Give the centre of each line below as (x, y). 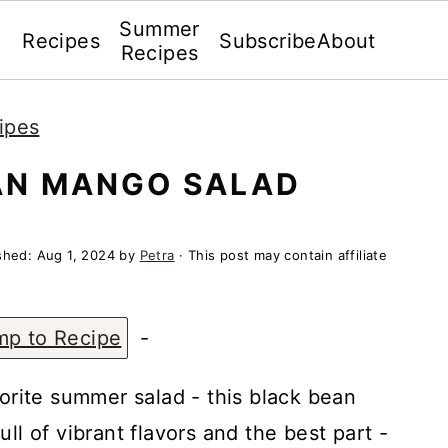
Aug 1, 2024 (76, 255)
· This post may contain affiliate (281, 255)
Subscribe (268, 41)
